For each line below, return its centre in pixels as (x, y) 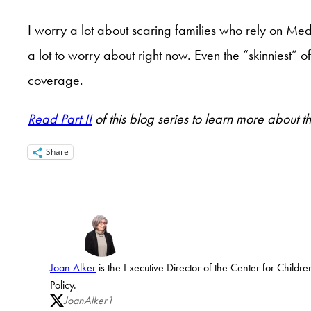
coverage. (56, 79)
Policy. (63, 285)
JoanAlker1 (89, 300)
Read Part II (60, 118)
